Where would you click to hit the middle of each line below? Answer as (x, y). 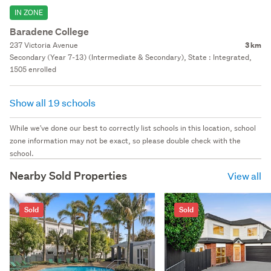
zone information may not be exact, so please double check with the (125, 140)
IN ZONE (29, 12)
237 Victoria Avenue (44, 45)
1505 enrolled (33, 69)
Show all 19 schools (54, 102)
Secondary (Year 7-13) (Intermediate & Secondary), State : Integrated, (131, 57)
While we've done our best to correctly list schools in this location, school (133, 128)
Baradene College (49, 31)
